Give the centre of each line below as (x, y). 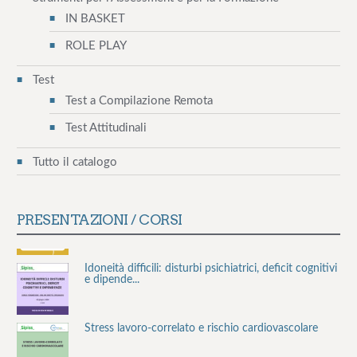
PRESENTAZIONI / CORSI (99, 220)
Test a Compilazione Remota (139, 100)
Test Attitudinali (106, 127)
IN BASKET (95, 18)
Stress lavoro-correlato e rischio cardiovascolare (202, 318)
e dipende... (112, 269)
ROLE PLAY (96, 45)
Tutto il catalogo (75, 162)
